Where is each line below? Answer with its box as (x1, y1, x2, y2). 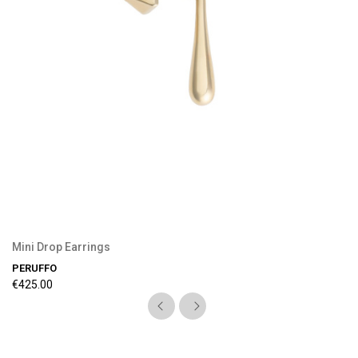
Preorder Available (135, 80, 223, 92)
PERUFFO (12, 262, 57, 275)
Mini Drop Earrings (12, 241, 110, 254)
